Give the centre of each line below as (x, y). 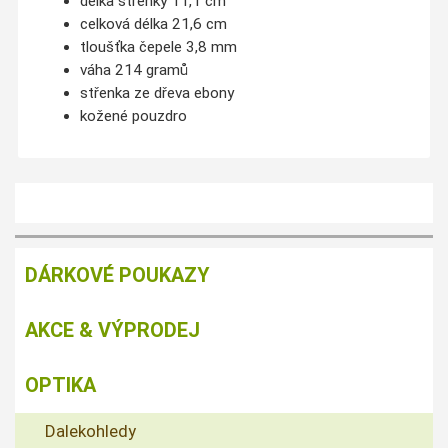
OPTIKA (60, 385)
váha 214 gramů (133, 69)
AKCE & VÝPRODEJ (112, 330)
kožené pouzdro (133, 115)
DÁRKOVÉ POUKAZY (117, 275)
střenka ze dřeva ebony (156, 92)
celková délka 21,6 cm (153, 23)
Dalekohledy (90, 431)
